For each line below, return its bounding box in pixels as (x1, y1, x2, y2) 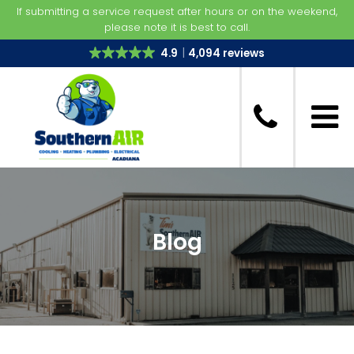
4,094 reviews (188, 45, 265, 61)
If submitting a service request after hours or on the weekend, (17, 4, 337, 19)
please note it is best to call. (104, 20, 250, 35)
